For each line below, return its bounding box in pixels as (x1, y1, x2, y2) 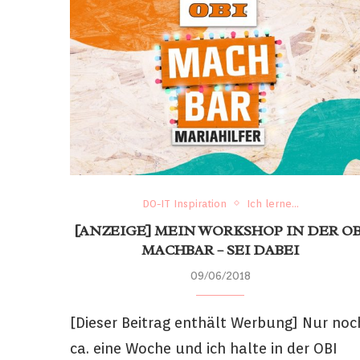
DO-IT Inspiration (141, 197, 227, 210)
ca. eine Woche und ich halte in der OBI (70, 339, 337, 357)
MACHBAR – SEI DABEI (141, 240, 300, 259)
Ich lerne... (246, 197, 299, 210)
